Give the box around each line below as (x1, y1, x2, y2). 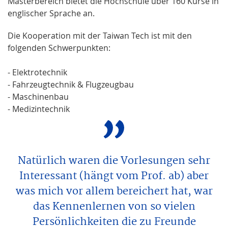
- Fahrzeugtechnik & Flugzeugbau (8, 78, 134, 90)
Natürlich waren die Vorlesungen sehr (18, 152, 210, 169)
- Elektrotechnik (8, 66, 67, 78)
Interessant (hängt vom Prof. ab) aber (19, 167, 209, 185)
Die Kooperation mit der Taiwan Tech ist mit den (8, 30, 192, 41)
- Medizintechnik (8, 103, 70, 115)
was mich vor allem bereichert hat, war (15, 182, 213, 200)
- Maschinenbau (8, 91, 69, 102)
